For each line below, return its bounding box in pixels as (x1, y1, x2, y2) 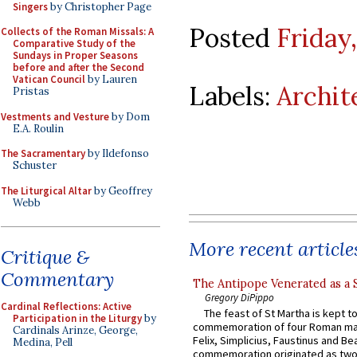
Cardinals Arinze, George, (13, 324, 138, 337)
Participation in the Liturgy (13, 312, 142, 325)
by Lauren (85, 73, 137, 86)
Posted (189, 21, 277, 54)
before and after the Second (13, 61, 144, 74)
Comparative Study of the (13, 37, 135, 50)
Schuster (13, 159, 57, 172)
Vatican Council (13, 73, 85, 86)
